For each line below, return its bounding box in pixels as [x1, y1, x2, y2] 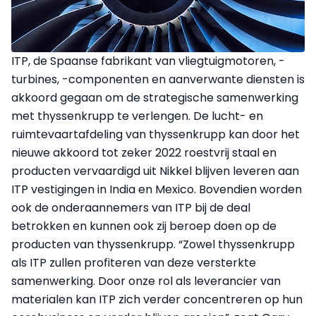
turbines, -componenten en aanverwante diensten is [11, 71, 305, 87]
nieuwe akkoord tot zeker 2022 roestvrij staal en [11, 144, 276, 161]
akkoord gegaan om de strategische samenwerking [11, 89, 298, 106]
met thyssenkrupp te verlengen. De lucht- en [11, 107, 263, 124]
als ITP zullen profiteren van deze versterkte [11, 254, 256, 271]
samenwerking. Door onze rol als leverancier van [11, 272, 281, 289]
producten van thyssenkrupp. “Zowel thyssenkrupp [11, 236, 295, 253]
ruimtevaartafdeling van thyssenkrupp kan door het [11, 126, 300, 142]
